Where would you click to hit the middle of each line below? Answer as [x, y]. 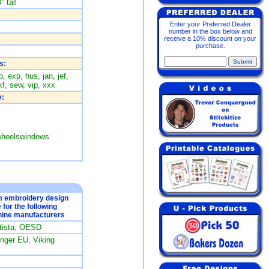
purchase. [210, 46]
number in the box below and [210, 31]
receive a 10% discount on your [210, 38]
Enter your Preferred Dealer [210, 24]
